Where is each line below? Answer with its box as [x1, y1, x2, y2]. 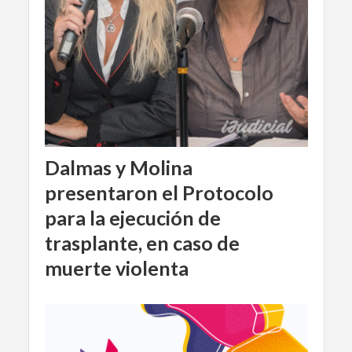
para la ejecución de [44, 205, 221, 229]
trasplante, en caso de [44, 230, 240, 255]
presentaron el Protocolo [44, 180, 273, 204]
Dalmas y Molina [44, 155, 192, 179]
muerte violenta [44, 255, 189, 280]
